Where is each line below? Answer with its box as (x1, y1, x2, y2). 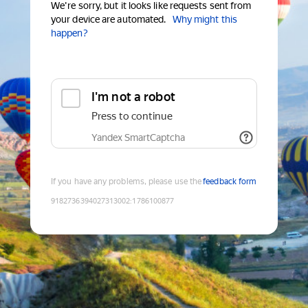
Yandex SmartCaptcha (91, 132, 185, 144)
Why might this (172, 14, 237, 25)
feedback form (203, 177, 257, 187)
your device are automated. (51, 14, 166, 25)
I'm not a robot (91, 89, 175, 104)
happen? (51, 27, 88, 39)
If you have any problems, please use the (51, 177, 202, 187)
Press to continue (91, 110, 173, 123)
